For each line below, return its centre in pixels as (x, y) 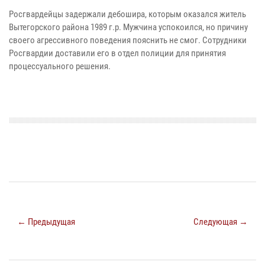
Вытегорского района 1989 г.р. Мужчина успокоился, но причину (128, 28)
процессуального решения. (61, 67)
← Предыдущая (46, 222)
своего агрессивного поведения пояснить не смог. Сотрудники (128, 41)
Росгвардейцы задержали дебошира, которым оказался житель (127, 14)
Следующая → (221, 222)
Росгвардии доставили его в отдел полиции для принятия (117, 54)
